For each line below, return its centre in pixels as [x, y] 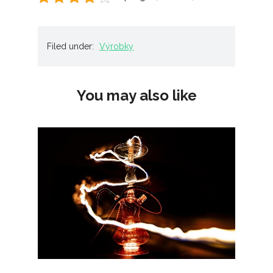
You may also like [136, 96]
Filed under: [72, 47]
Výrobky [117, 47]
